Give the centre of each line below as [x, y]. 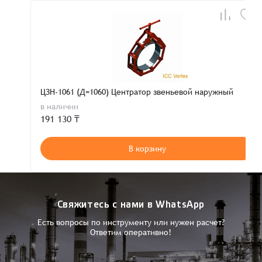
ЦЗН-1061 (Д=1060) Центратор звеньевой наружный [137, 92]
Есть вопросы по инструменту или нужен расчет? [131, 223]
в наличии [60, 107]
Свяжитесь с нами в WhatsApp [131, 205]
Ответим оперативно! [131, 232]
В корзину [148, 149]
